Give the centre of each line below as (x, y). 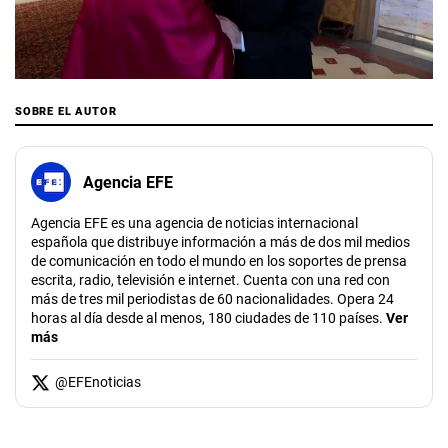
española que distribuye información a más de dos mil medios (220, 242)
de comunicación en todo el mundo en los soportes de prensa (219, 261)
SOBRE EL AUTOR (66, 112)
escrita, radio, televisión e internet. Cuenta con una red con (210, 280)
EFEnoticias (104, 382)
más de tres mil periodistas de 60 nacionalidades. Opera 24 (212, 299)
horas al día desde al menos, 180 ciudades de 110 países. (207, 318)
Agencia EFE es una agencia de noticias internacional (194, 223)
